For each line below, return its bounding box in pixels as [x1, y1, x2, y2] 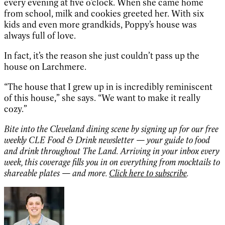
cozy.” [4, 103, 27, 115]
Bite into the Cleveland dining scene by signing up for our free [4, 123, 218, 135]
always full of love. [4, 30, 78, 41]
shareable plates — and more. [4, 167, 109, 179]
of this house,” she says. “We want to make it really [4, 92, 200, 103]
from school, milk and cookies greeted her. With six [4, 8, 204, 19]
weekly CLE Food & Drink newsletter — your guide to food [4, 134, 210, 146]
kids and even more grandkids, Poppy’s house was [4, 19, 197, 30]
